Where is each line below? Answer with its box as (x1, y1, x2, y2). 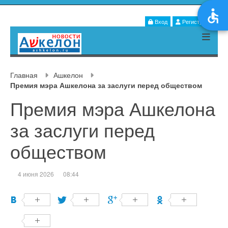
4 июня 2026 (18, 169, 54, 179)
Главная (10, 70, 38, 80)
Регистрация (181, 17, 215, 26)
